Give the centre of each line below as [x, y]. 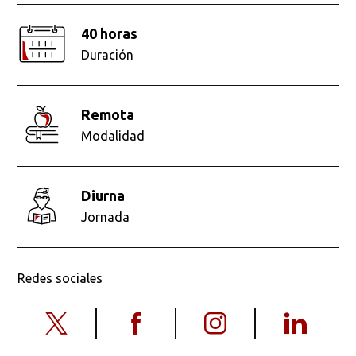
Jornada [106, 217]
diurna [108, 196]
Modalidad [113, 136]
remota [113, 115]
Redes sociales [60, 279]
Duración [108, 55]
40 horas [114, 34]
